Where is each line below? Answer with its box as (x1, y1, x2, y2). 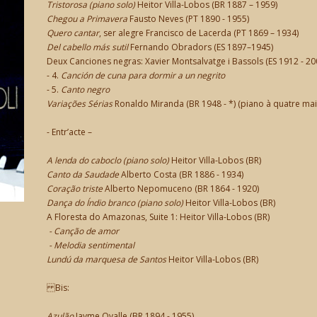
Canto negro (61, 83, 110, 96)
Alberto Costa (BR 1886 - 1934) (119, 168, 243, 180)
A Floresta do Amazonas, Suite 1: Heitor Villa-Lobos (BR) (47, 211, 270, 223)
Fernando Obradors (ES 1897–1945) (128, 41, 273, 53)
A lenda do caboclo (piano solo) (47, 154, 169, 166)
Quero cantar (47, 27, 99, 39)
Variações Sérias (47, 98, 113, 110)
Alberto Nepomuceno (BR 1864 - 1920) (103, 183, 259, 195)
